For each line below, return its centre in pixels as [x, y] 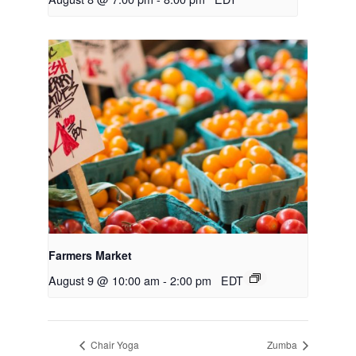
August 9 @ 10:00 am [104, 281]
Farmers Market [90, 255]
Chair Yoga [114, 344]
